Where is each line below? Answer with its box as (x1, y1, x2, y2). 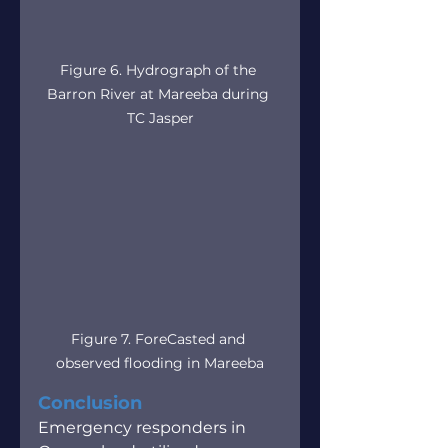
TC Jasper (126, 108, 194, 127)
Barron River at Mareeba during (47, 84, 273, 103)
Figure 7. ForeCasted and (71, 329, 249, 348)
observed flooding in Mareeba (56, 353, 264, 372)
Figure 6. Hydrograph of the (60, 60, 260, 79)
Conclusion (38, 391, 142, 414)
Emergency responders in (38, 417, 250, 437)
